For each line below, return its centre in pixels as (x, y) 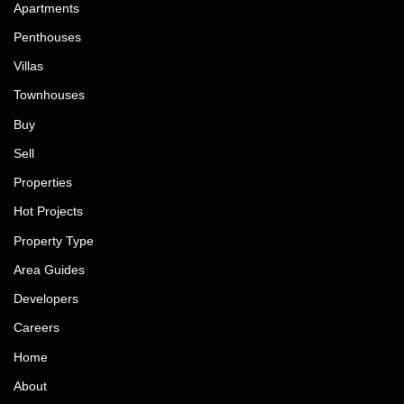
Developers (46, 298)
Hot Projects (48, 211)
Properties (43, 182)
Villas (28, 65)
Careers (37, 327)
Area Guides (49, 269)
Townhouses (49, 94)
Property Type (54, 240)
